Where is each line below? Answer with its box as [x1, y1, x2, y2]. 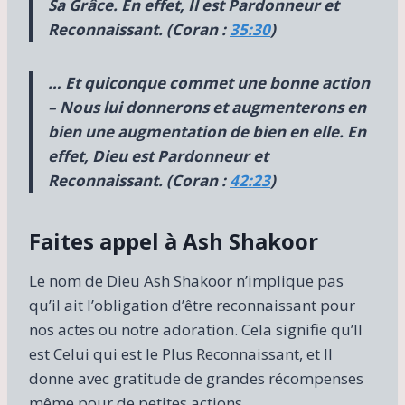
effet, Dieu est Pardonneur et [48, 145, 268, 166]
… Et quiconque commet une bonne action [48, 71, 370, 93]
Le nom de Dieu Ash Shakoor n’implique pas [29, 269, 344, 291]
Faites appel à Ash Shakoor [29, 225, 318, 256]
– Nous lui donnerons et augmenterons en [48, 96, 366, 118]
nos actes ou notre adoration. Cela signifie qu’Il [29, 318, 363, 340]
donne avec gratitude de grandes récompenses [29, 367, 363, 389]
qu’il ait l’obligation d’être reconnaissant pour [29, 294, 355, 316]
